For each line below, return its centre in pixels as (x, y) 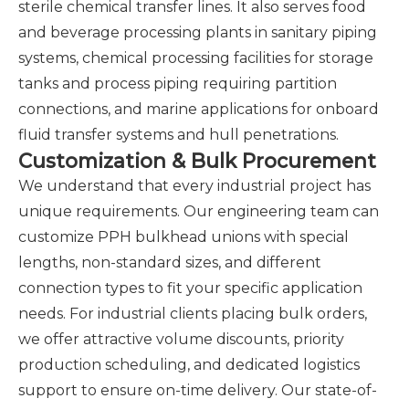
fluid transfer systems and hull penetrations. (178, 135)
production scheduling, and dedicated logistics (189, 365)
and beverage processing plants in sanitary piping (198, 32)
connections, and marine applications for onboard (199, 109)
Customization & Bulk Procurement (197, 161)
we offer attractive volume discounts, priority (181, 339)
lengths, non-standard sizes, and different (170, 262)
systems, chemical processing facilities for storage (196, 58)
